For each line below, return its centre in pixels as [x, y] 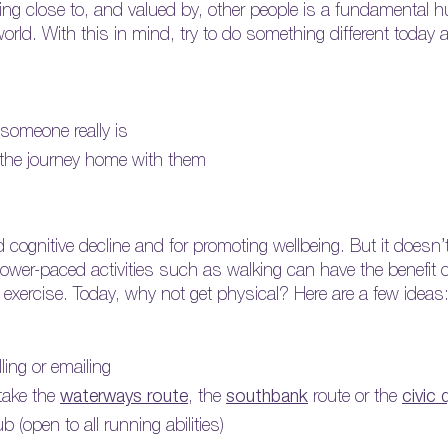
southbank [267, 396]
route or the [355, 396]
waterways [101, 396]
